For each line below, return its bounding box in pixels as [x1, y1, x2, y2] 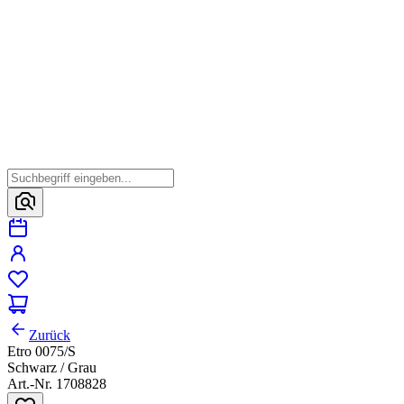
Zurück [29, 327, 70, 344]
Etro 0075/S [7, 344, 76, 360]
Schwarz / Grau [7, 360, 96, 376]
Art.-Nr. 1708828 [7, 376, 106, 392]
